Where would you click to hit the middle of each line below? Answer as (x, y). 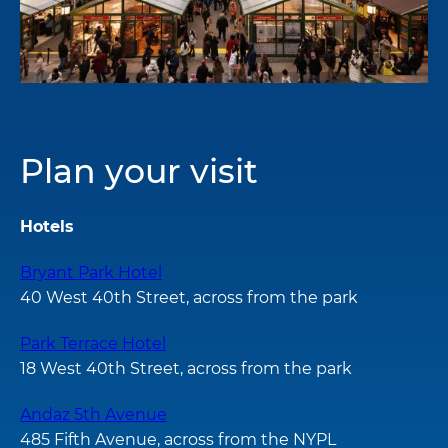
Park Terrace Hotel (93, 343)
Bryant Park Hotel (91, 273)
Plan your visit (139, 171)
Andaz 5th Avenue (93, 414)
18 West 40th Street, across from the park (186, 368)
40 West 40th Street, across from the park (189, 298)
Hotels (47, 227)
